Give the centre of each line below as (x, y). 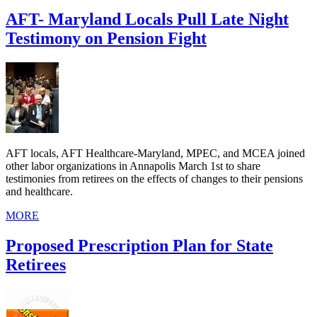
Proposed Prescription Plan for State (139, 245)
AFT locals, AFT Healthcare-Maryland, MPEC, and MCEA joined (155, 154)
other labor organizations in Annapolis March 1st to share (133, 166)
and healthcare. (39, 192)
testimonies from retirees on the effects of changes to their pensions (154, 179)
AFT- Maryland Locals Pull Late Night (147, 19)
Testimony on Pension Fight (106, 39)
